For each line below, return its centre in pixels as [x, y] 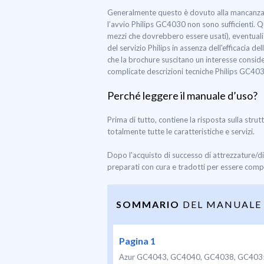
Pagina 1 [137, 241]
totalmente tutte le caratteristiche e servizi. [181, 131]
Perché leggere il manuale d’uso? [182, 95]
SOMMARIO [148, 204]
